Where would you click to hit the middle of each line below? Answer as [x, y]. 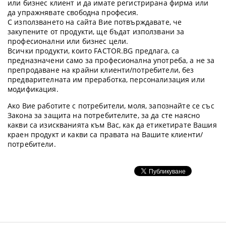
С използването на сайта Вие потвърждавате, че [95, 22]
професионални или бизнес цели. [69, 41]
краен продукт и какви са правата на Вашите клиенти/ [105, 134]
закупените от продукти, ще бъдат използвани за [96, 32]
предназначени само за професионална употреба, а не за [111, 60]
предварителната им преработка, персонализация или [106, 79]
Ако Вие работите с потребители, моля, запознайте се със [111, 106]
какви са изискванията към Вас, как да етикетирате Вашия [112, 125]
